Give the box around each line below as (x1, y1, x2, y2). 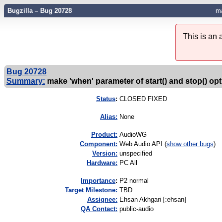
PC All (119, 159, 137, 167)
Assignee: (87, 196, 117, 204)
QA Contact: (81, 205, 117, 213)
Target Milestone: (65, 186, 117, 194)
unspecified (119, 150, 152, 158)
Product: (91, 131, 117, 139)
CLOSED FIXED (119, 95, 167, 103)
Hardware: (87, 159, 117, 167)
